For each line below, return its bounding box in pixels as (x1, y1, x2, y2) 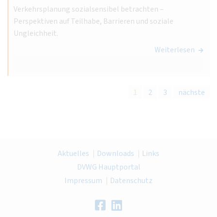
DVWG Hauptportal (77, 161, 140, 172)
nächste (178, 87, 205, 98)
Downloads (97, 148, 134, 159)
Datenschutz (110, 175, 153, 186)
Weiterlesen (155, 44, 195, 55)
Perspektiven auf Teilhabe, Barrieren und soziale (14, 15, 173, 27)
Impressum (64, 175, 102, 186)
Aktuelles (58, 148, 89, 159)
